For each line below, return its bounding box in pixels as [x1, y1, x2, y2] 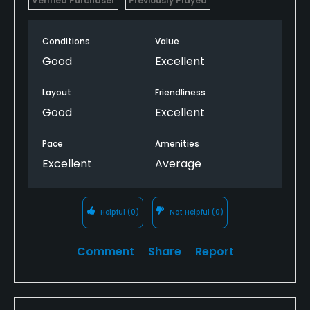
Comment [76, 243, 134, 259]
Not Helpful [167, 206, 212, 217]
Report [194, 243, 234, 259]
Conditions [42, 35, 90, 47]
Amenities [155, 137, 199, 149]
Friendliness [155, 86, 206, 98]
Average [155, 155, 201, 172]
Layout [42, 86, 71, 98]
